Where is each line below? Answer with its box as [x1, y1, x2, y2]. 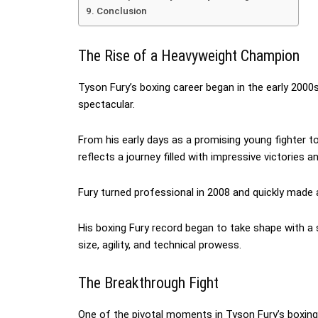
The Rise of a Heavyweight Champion [78, 47, 300, 65]
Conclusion [96, 5, 147, 17]
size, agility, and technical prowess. [78, 238, 241, 252]
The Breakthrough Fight [78, 274, 219, 292]
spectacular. [78, 98, 135, 111]
